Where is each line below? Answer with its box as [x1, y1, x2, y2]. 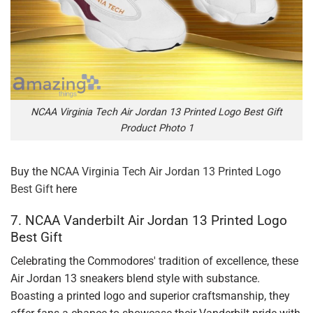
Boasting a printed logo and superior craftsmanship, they [10, 289, 290, 303]
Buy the [10, 164, 50, 178]
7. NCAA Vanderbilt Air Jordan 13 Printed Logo [10, 212, 287, 228]
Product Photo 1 [119, 122, 194, 134]
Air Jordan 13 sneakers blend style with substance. [10, 272, 260, 286]
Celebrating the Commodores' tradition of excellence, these [10, 254, 298, 268]
